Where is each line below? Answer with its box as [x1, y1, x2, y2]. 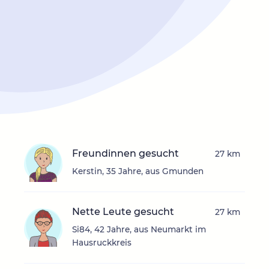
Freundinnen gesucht [72, 148, 179, 160]
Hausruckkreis [72, 238, 131, 248]
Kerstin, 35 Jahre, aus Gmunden [72, 166, 204, 177]
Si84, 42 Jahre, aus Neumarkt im [72, 225, 206, 235]
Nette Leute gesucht [72, 206, 174, 218]
